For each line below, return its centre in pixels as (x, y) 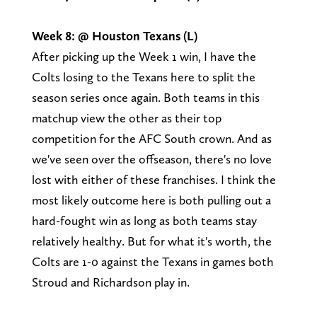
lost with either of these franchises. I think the (154, 179)
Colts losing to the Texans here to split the (143, 76)
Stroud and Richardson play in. (112, 282)
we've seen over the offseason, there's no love (151, 158)
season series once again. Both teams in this (145, 97)
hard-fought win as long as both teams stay (144, 220)
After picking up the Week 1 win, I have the (144, 56)
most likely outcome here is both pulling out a (151, 200)
